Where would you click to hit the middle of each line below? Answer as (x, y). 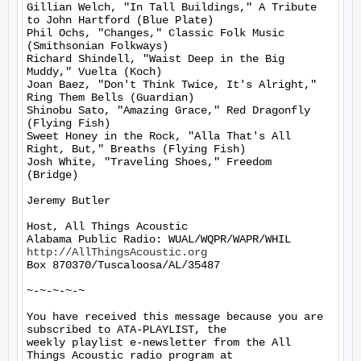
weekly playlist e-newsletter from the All (159, 342)
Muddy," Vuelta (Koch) (94, 72)
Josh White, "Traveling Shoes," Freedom (149, 162)
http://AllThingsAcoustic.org (117, 252)
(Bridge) (52, 175)
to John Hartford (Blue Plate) (120, 20)
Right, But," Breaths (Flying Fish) (136, 149)
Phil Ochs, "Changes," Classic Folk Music (156, 33)
